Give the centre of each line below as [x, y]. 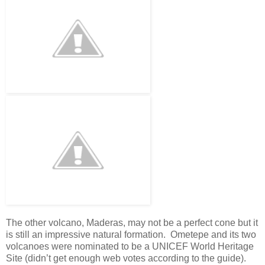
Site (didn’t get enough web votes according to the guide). [126, 258]
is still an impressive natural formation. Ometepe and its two [131, 234]
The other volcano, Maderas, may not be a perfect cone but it [132, 222]
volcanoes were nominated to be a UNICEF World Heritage [130, 246]
